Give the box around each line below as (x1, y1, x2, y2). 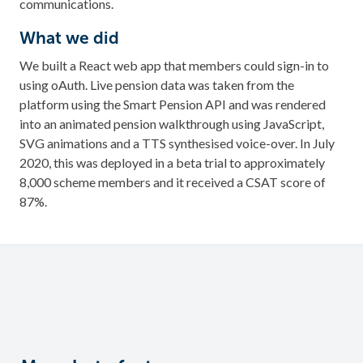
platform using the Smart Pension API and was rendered (19, 96, 326, 112)
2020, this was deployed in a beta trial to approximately (19, 154, 325, 170)
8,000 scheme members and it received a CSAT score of (19, 173, 326, 190)
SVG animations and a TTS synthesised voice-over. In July (19, 135, 335, 151)
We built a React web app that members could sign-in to (19, 57, 329, 73)
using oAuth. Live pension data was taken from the (19, 76, 294, 92)
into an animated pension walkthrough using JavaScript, (19, 115, 324, 131)
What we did (19, 27, 123, 48)
